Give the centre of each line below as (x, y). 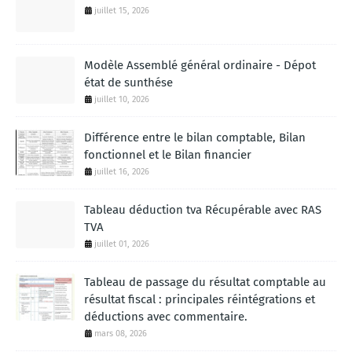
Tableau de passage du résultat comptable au (205, 282)
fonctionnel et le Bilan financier (168, 155)
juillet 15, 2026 (122, 11)
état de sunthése (128, 83)
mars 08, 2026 (121, 334)
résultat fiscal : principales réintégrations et (200, 300)
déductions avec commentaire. (166, 317)
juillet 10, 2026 (122, 100)
